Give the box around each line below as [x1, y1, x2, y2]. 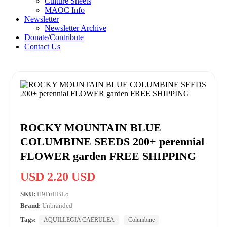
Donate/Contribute [24, 32, 84, 42]
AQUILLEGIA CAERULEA [44, 216, 115, 223]
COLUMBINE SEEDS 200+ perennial [20, 135, 204, 148]
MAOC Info [45, 5, 85, 14]
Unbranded [42, 201, 72, 209]
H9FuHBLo [37, 190, 69, 198]
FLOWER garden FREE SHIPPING [20, 149, 196, 162]
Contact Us [24, 42, 60, 51]
